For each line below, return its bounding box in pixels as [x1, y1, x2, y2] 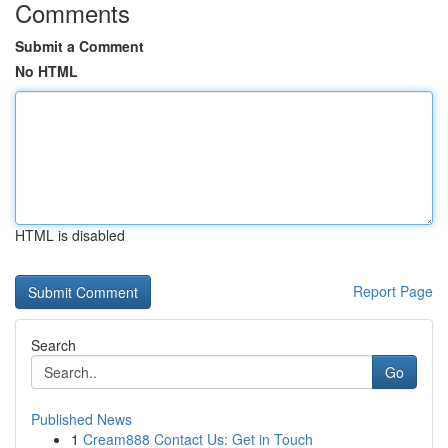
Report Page [353, 281, 433, 301]
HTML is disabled [15, 225, 125, 245]
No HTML [15, 61, 78, 81]
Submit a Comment [15, 36, 144, 56]
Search [31, 335, 76, 355]
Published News [31, 409, 132, 429]
